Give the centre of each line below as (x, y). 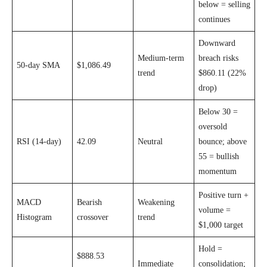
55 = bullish (219, 156)
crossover (93, 217)
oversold (213, 126)
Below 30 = (218, 111)
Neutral (150, 141)
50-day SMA (38, 65)
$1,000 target (221, 225)
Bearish (89, 202)
